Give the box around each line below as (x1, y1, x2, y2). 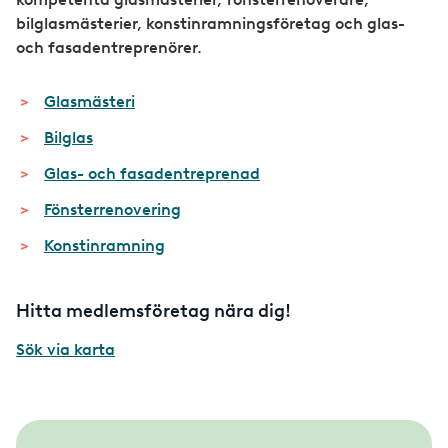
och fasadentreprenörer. (16, 38, 202, 58)
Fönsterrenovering (44, 200, 181, 220)
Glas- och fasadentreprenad (44, 164, 260, 184)
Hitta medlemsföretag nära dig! (16, 300, 295, 323)
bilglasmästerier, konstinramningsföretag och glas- (16, 14, 405, 34)
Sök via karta (16, 339, 115, 359)
